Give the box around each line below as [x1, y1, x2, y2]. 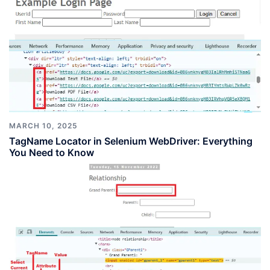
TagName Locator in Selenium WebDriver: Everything [9, 134, 253, 147]
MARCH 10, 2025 [9, 121, 78, 130]
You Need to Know [9, 146, 94, 159]
